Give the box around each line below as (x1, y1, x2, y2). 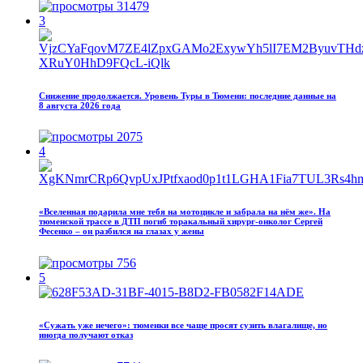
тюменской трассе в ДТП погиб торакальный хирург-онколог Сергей (39, 216, 322, 227)
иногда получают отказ (39, 330, 133, 340)
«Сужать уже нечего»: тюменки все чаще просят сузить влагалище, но (39, 320, 327, 331)
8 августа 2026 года (39, 100, 121, 110)
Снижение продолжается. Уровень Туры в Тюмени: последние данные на (39, 90, 336, 100)
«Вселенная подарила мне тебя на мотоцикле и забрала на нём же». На (39, 207, 331, 217)
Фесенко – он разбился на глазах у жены (39, 226, 204, 237)
